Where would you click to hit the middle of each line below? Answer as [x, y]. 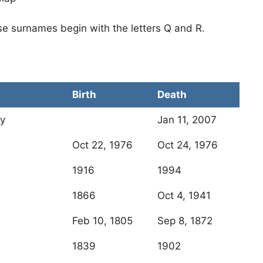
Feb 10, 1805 [102, 221]
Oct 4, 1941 [184, 196]
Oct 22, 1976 [102, 145]
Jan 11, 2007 [187, 120]
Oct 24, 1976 [188, 145]
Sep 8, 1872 [185, 221]
